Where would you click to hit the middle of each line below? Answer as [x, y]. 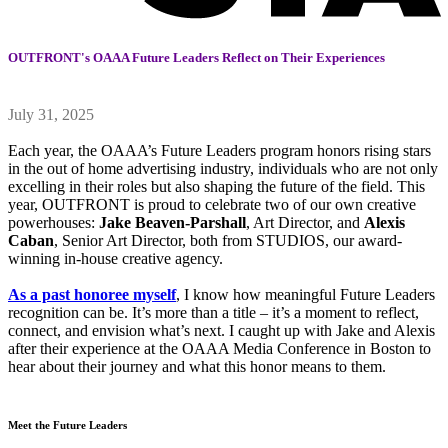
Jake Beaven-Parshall [172, 223]
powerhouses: [53, 223]
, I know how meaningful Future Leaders [305, 295]
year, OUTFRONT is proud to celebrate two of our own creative [212, 205]
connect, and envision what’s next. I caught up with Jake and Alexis [221, 331]
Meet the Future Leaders [67, 425]
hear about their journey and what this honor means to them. [197, 367]
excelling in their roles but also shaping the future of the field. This [216, 187]
